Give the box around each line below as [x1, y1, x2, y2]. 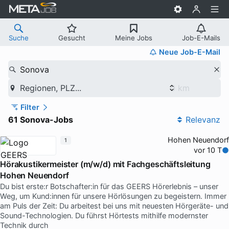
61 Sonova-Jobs [8, 114, 73, 125]
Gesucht [58, 33, 85, 42]
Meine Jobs [115, 33, 152, 42]
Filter [20, 102, 39, 112]
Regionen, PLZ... [19, 82, 81, 93]
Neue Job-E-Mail [159, 47, 220, 57]
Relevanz [186, 114, 220, 125]
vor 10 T [194, 145, 222, 155]
